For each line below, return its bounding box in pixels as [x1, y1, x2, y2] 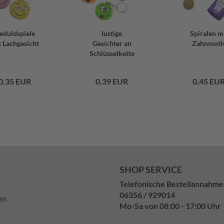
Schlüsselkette [89, 49, 134, 57]
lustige [101, 29, 122, 37]
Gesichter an [92, 39, 131, 47]
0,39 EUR [95, 76, 128, 86]
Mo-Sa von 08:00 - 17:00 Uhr [119, 201, 221, 210]
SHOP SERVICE [119, 164, 182, 175]
